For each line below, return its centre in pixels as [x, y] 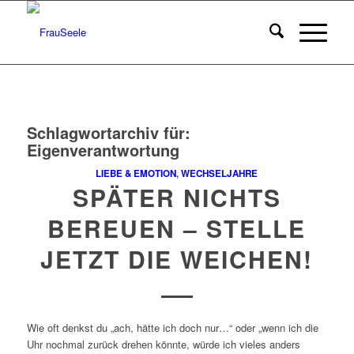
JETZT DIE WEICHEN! [177, 259]
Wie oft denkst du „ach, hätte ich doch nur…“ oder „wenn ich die [172, 328]
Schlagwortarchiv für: [108, 132]
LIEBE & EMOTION [136, 173]
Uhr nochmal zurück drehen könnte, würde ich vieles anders [163, 345]
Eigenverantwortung [103, 150]
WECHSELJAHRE [220, 173]
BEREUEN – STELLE [177, 228]
